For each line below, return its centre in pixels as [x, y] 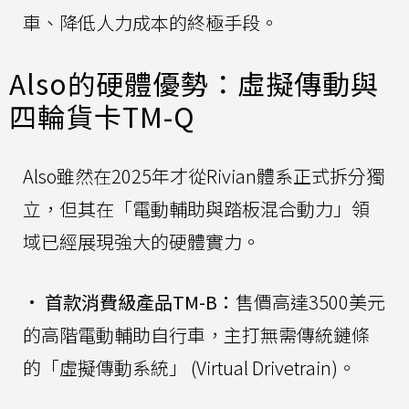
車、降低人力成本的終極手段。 [151, 23]
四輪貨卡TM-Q [102, 116]
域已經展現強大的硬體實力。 [142, 242]
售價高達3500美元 [310, 302]
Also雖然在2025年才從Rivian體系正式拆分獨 [204, 176]
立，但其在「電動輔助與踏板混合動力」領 [196, 209]
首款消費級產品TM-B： [140, 302]
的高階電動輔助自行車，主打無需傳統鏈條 [196, 335]
